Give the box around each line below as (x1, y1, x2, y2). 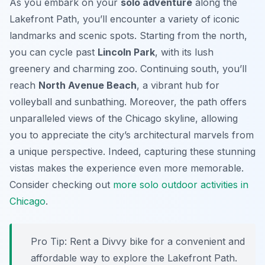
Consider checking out (9, 179, 113, 191)
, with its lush (155, 46, 214, 59)
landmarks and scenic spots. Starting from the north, (9, 30, 247, 42)
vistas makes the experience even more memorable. (9, 162, 244, 174)
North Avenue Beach (38, 79, 137, 92)
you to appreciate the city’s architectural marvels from (9, 129, 254, 141)
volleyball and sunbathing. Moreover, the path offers (9, 96, 247, 108)
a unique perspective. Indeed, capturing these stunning (9, 146, 256, 158)
